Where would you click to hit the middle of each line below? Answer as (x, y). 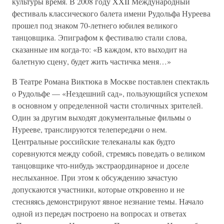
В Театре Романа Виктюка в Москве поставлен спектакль (110, 81)
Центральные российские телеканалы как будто (93, 141)
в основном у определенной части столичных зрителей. (107, 105)
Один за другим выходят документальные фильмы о (101, 117)
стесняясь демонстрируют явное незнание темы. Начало (108, 201)
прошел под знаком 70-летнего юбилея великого (95, 25)
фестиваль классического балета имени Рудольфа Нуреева (111, 13)
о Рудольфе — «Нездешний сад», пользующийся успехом (110, 93)
